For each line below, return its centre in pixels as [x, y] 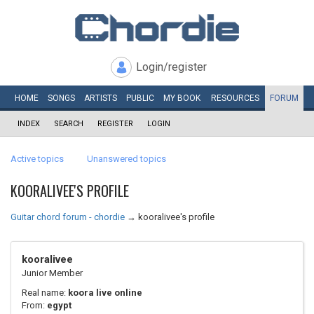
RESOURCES [235, 98]
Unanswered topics [127, 159]
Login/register [171, 67]
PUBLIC [140, 98]
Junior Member [52, 273]
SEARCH [69, 124]
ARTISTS [100, 98]
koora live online [105, 293]
